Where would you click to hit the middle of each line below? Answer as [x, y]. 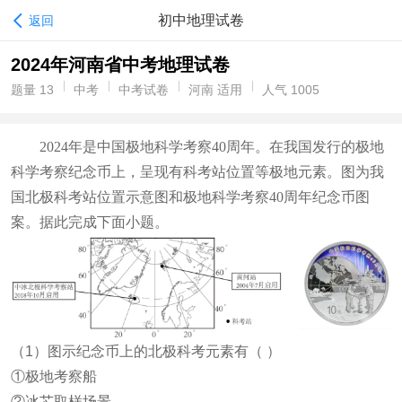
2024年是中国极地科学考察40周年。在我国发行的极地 [212, 147]
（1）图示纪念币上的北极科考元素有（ [137, 352]
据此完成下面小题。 [104, 222]
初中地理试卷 [201, 20]
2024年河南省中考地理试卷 [120, 65]
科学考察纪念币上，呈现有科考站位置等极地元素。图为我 [197, 172]
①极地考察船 [54, 377]
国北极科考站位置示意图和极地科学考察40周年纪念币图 [190, 197]
